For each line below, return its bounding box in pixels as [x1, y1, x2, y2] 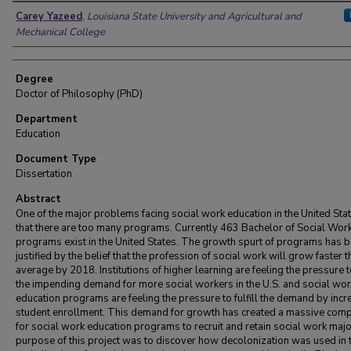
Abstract [16, 192, 61, 206]
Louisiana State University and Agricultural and [87, 9, 302, 24]
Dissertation [16, 167, 72, 181]
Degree [16, 72, 53, 86]
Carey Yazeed [16, 9, 82, 24]
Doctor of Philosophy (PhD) [16, 87, 143, 101]
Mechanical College [16, 25, 105, 39]
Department [16, 112, 78, 126]
